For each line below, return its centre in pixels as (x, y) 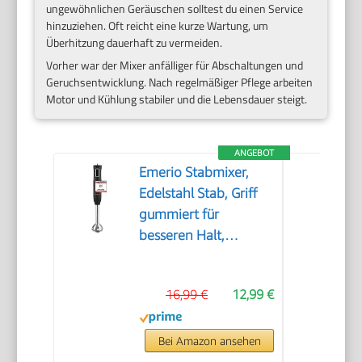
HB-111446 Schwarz (202, 341)
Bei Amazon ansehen (209, 341)
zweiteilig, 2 (175, 257)
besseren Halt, (182, 236)
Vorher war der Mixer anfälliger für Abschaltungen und (175, 65)
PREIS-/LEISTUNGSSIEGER (217, 299)
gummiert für (179, 215)
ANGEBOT (255, 153)
